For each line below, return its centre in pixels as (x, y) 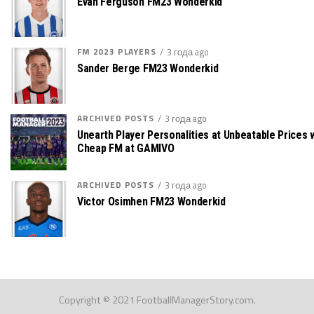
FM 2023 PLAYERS (117, 51)
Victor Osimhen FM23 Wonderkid (151, 201)
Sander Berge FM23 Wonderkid (148, 68)
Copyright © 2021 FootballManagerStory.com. (157, 300)
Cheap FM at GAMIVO (126, 148)
